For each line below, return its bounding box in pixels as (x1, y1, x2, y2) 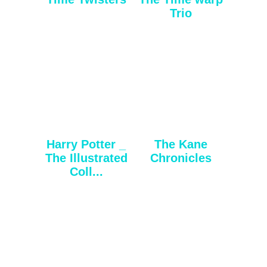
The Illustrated (45, 151, 128, 164)
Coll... (69, 164, 103, 178)
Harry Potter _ (46, 137, 126, 151)
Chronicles (150, 151, 212, 164)
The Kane (154, 137, 207, 151)
